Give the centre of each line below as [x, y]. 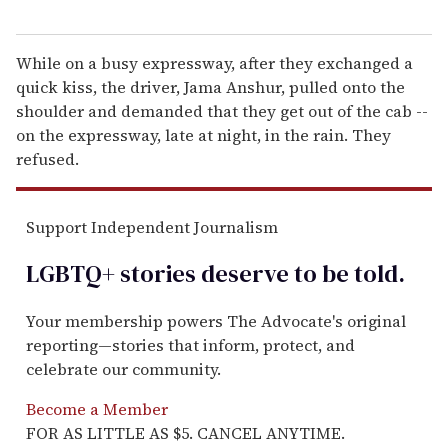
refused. [47, 158]
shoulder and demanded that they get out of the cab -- [222, 110]
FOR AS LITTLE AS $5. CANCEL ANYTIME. [185, 432]
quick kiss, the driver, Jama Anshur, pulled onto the [210, 86]
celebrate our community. [123, 368]
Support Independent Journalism [152, 226]
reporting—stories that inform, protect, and [190, 344]
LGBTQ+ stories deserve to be [187, 273]
